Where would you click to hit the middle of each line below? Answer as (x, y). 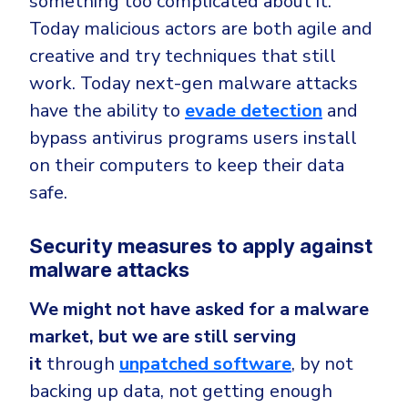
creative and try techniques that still (183, 56)
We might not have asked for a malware (199, 310)
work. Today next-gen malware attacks (194, 84)
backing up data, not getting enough (181, 392)
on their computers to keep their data (187, 166)
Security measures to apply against (201, 246)
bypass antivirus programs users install (193, 138)
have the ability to (107, 111)
